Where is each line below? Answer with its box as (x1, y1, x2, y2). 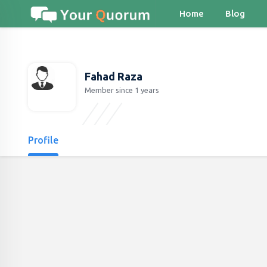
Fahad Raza (85, 70, 142, 82)
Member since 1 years (85, 86, 159, 95)
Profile (28, 135, 58, 145)
